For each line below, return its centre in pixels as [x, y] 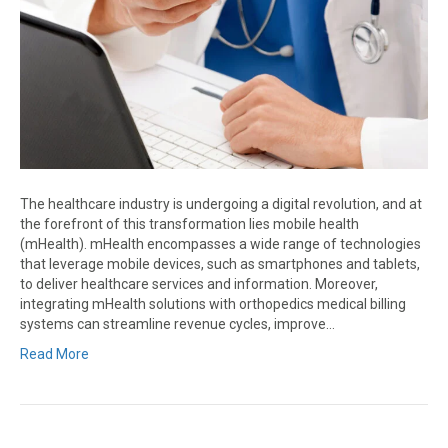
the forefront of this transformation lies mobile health [189, 224]
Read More [54, 354]
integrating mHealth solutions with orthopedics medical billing [213, 304]
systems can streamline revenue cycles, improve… [177, 324]
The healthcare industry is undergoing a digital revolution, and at [221, 204]
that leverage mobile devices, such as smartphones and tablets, [220, 264]
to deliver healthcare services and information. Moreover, [199, 284]
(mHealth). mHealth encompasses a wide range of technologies [220, 244]
